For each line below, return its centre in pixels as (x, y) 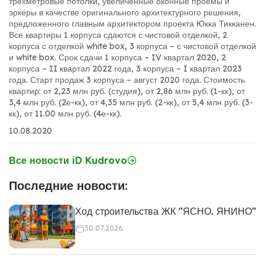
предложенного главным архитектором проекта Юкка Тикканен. (132, 23)
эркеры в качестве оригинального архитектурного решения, (125, 12)
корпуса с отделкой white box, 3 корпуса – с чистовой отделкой (132, 46)
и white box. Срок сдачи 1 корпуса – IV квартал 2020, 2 (117, 57)
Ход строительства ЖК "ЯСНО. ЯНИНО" (166, 211)
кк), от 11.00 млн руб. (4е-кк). (65, 113)
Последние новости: (68, 185)
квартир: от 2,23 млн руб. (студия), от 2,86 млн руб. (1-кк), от (127, 91)
